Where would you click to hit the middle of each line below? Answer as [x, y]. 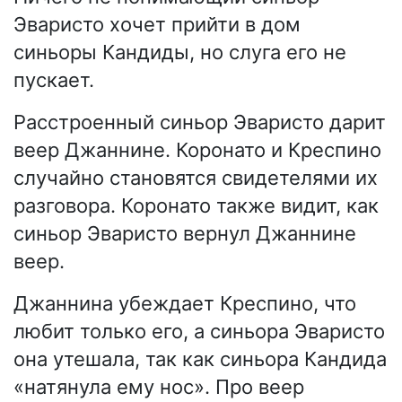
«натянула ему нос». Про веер [159, 386]
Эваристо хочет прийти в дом [157, 24]
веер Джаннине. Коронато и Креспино [197, 149]
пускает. [54, 79]
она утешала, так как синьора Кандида [200, 358]
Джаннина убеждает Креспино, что [185, 303]
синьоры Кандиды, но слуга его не [180, 52]
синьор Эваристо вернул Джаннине [185, 233]
